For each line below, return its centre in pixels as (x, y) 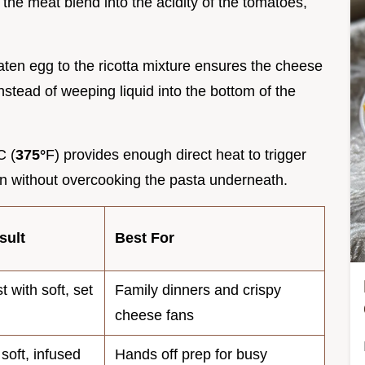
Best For (145, 237)
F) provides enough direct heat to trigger (176, 154)
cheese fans (154, 315)
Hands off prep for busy (191, 354)
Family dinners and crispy (198, 290)
